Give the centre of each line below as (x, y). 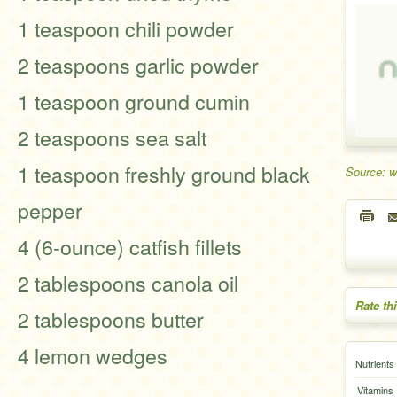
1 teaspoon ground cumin (134, 101)
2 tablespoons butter (111, 319)
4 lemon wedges (93, 355)
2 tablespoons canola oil (128, 283)
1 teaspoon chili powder (126, 28)
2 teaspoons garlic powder (138, 65)
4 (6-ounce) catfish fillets (130, 246)
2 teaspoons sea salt (112, 137)
